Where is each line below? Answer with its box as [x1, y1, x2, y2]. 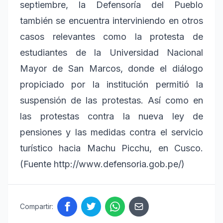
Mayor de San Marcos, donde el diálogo [20, 63, 203, 74]
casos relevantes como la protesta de [20, 31, 203, 42]
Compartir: [20, 202, 53, 211]
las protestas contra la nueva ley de [20, 111, 203, 122]
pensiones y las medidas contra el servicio [20, 127, 203, 138]
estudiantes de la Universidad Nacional [20, 47, 203, 58]
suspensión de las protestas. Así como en [20, 95, 203, 106]
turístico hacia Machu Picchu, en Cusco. [20, 143, 203, 154]
